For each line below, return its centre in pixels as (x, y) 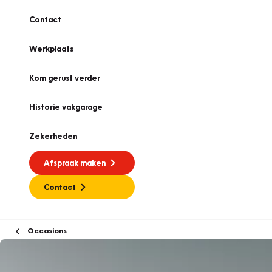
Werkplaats (51, 49)
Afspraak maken (75, 163)
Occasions (46, 230)
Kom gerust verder (65, 78)
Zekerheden (53, 136)
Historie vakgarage (66, 107)
